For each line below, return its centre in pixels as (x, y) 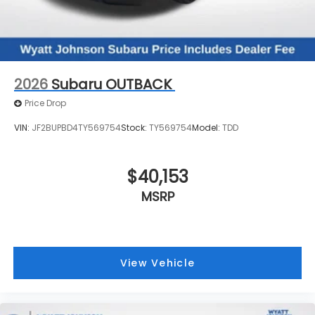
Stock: (135, 128)
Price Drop (45, 103)
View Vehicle (157, 263)
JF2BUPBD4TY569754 (76, 128)
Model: (207, 128)
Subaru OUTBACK (111, 84)
